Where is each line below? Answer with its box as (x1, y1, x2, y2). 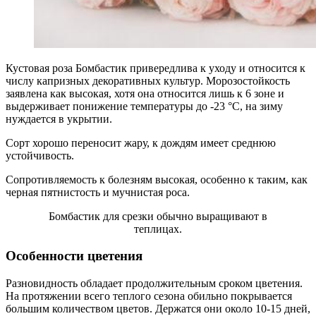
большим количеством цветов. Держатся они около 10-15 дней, (6, 302, 310, 315)
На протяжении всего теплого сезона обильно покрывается (6, 289, 292, 302)
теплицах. (134, 222, 182, 235)
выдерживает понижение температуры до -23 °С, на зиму (6, 99, 283, 112)
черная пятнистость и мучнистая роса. (6, 186, 190, 198)
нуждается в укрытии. (6, 112, 112, 125)
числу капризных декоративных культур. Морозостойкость (6, 74, 290, 87)
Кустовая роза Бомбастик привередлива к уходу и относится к (6, 61, 305, 74)
